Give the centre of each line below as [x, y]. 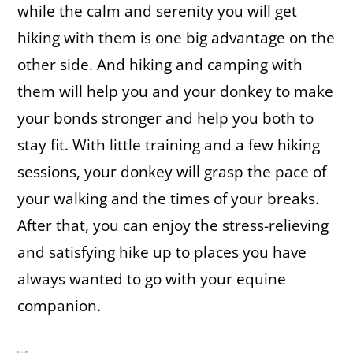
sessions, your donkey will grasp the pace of [172, 171]
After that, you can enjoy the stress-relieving [173, 225]
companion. [59, 305]
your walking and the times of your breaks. [168, 198]
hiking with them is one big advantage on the [176, 37]
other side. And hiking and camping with [160, 64]
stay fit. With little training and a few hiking [169, 145]
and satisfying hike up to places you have [162, 252]
